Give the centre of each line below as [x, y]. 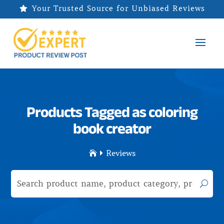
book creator [112, 128]
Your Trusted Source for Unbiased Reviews [118, 8]
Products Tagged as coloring [112, 111]
